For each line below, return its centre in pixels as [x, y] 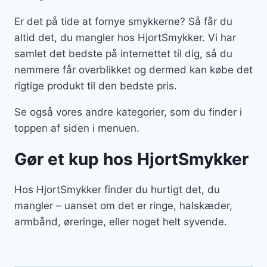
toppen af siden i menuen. [77, 128]
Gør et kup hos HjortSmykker [131, 159]
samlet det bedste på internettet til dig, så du [123, 54]
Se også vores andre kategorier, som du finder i [128, 112]
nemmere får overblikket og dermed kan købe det [133, 70]
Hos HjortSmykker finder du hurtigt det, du [117, 190]
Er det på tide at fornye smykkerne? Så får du [123, 22]
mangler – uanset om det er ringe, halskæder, [123, 206]
